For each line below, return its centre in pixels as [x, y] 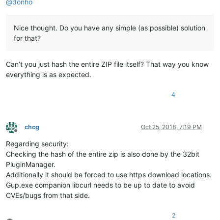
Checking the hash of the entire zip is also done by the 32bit [103, 154]
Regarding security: [37, 144]
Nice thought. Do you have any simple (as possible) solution [110, 28]
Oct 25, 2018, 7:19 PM [171, 127]
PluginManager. [31, 165]
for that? [27, 38]
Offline [24, 134]
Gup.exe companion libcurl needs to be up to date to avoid [100, 185]
